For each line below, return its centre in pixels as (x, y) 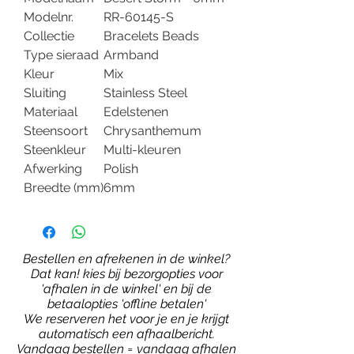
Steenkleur (55, 150)
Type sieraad (61, 55)
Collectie (49, 36)
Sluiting (45, 93)
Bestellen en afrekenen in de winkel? (126, 259)
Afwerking (53, 169)
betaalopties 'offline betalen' (126, 304)
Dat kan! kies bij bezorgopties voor (126, 274)
